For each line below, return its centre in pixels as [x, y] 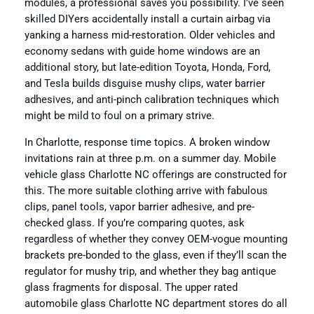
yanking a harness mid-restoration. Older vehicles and [149, 35]
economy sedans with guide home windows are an [142, 51]
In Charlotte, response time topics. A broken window [147, 142]
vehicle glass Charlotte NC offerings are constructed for [155, 175]
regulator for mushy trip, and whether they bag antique [150, 271]
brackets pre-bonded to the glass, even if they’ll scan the [155, 255]
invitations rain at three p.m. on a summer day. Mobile [150, 158]
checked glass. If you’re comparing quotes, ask [134, 223]
